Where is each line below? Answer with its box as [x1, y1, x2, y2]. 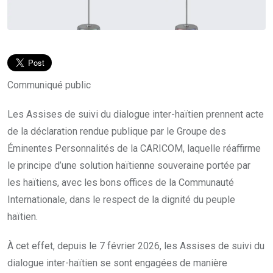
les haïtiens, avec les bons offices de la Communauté [7, 177, 234, 189]
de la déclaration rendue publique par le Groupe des [7, 126, 226, 138]
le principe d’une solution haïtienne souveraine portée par [7, 160, 250, 172]
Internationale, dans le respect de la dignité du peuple [7, 194, 235, 206]
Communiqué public [7, 79, 93, 91]
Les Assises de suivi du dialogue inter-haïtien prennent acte [7, 108, 264, 121]
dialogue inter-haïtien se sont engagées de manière [7, 257, 227, 269]
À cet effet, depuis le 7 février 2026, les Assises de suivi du [7, 240, 264, 252]
